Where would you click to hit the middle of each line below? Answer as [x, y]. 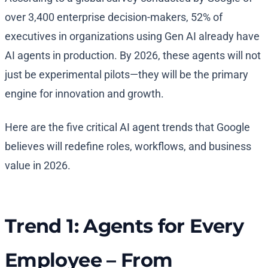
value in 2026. [38, 166]
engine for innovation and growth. [84, 94]
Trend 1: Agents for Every [124, 226]
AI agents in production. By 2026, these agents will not [133, 56]
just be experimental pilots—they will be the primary [127, 75]
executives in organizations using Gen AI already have [132, 36]
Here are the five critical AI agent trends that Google [127, 127]
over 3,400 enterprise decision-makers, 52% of [114, 17]
